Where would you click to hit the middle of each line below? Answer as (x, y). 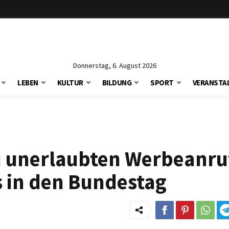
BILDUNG (117, 83)
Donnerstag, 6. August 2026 (114, 65)
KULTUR (70, 83)
